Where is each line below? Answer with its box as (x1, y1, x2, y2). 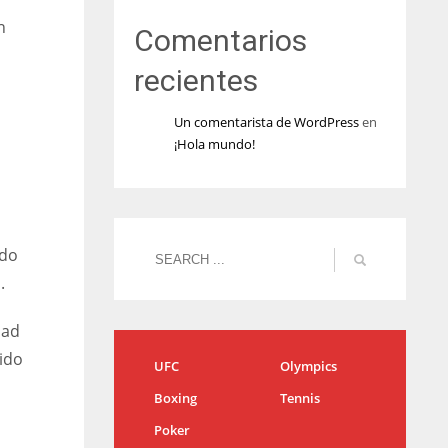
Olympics (279, 357, 337, 375)
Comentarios (133, 23, 307, 58)
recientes (133, 63, 258, 98)
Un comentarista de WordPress (173, 113, 359, 131)
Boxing (153, 389, 197, 407)
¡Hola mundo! (173, 135, 255, 153)
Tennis (279, 389, 320, 407)
